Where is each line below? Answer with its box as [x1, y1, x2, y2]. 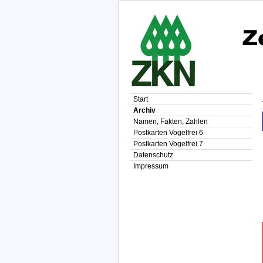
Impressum [133, 162, 168, 170]
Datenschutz [133, 151, 173, 159]
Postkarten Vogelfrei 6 [133, 129, 203, 137]
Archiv [133, 106, 156, 114]
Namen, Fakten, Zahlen [133, 117, 208, 126]
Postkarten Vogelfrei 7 [133, 140, 203, 148]
